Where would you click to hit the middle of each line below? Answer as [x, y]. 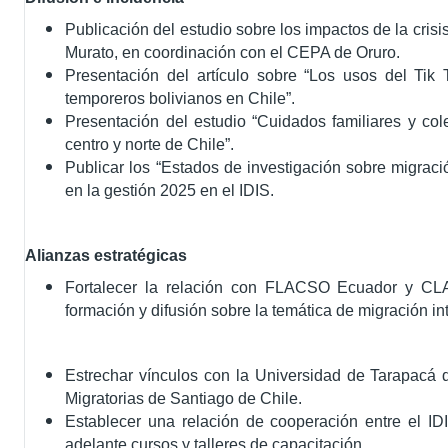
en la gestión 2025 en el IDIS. [170, 190]
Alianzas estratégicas [106, 255]
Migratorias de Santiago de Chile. [184, 398]
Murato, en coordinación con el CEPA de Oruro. [233, 52]
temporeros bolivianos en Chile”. [180, 98]
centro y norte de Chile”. [150, 144]
